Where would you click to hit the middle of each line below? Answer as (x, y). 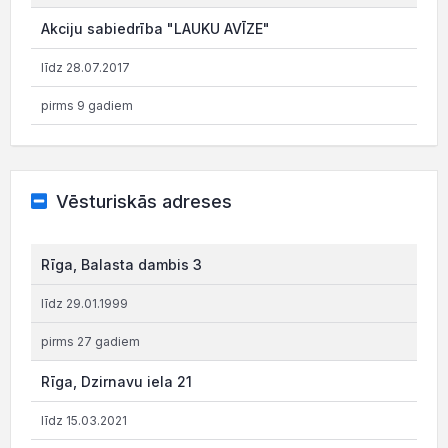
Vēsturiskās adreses (143, 201)
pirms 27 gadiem (90, 341)
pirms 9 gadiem (87, 105)
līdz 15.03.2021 (84, 420)
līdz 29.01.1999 (84, 303)
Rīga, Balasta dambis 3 (121, 264)
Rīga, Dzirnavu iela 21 (116, 381)
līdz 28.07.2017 (85, 67)
